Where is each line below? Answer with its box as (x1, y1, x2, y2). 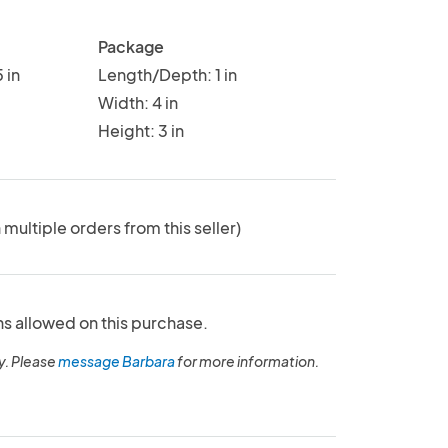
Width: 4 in (97, 91, 178, 113)
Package (97, 35, 164, 57)
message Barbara (57, 351, 175, 370)
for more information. (174, 351, 319, 370)
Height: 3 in (97, 119, 184, 141)
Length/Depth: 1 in (97, 63, 237, 85)
